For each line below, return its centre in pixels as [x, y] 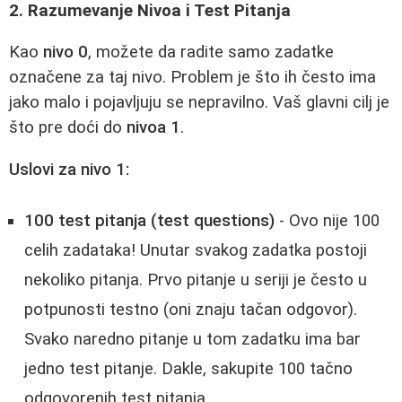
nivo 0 [66, 52]
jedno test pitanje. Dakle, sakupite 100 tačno [188, 368]
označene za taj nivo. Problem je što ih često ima [192, 78]
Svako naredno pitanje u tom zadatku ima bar [192, 339]
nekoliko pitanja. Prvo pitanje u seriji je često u [196, 280]
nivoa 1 [153, 128]
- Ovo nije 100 [327, 220]
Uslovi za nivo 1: [69, 169]
